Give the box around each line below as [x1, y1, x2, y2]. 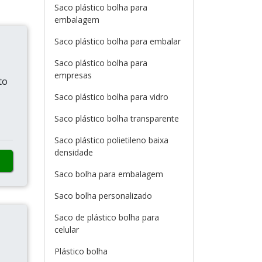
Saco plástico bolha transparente [54, 113, 179, 124]
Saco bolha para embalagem [54, 168, 163, 180]
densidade [54, 147, 93, 158]
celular [54, 224, 79, 235]
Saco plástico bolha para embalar [54, 36, 181, 47]
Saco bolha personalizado [54, 190, 152, 201]
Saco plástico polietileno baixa [54, 135, 168, 146]
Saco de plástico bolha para [54, 212, 159, 223]
